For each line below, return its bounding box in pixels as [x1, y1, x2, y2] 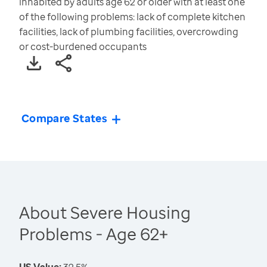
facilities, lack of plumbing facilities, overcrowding [19, 25, 238, 39]
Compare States [21, 111, 108, 126]
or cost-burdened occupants [19, 40, 147, 54]
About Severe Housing [19, 201, 191, 224]
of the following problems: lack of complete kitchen [19, 10, 246, 24]
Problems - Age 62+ [19, 222, 168, 246]
